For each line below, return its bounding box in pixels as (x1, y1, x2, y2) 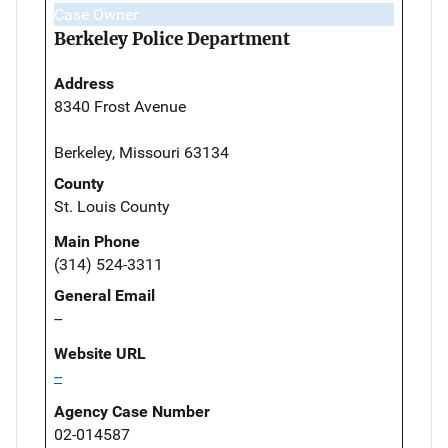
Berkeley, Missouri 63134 (54, 142, 229, 162)
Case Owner (54, 4, 138, 24)
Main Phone (54, 231, 140, 251)
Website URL (54, 343, 146, 363)
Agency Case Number (54, 401, 210, 421)
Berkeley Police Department (54, 27, 290, 50)
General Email (54, 285, 155, 305)
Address (54, 73, 114, 93)
